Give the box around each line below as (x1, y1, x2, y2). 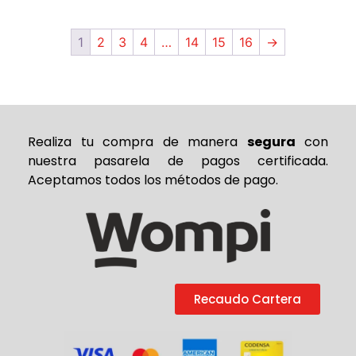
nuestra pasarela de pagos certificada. (28, 151, 328, 170)
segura (246, 132, 296, 151)
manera (188, 132, 247, 151)
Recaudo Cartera (194, 290, 301, 308)
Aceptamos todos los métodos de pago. (28, 170, 278, 189)
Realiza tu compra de (28, 132, 188, 151)
